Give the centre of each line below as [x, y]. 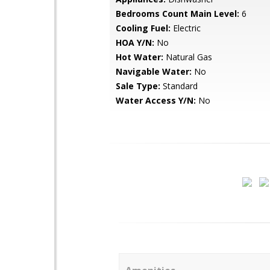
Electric [186, 28]
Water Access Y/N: [156, 100]
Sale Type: [138, 86]
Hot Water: [140, 57]
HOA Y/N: [135, 42]
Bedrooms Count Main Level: [177, 14]
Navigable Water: [154, 71]
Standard [179, 86]
